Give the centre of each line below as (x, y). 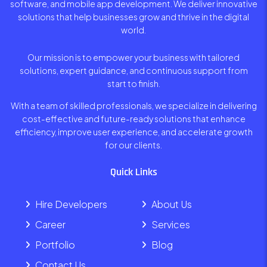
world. (133, 30)
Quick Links (133, 172)
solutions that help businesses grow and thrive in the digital (133, 17)
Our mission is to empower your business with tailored (133, 58)
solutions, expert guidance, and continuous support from (133, 71)
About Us (172, 204)
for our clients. (133, 145)
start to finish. (133, 84)
